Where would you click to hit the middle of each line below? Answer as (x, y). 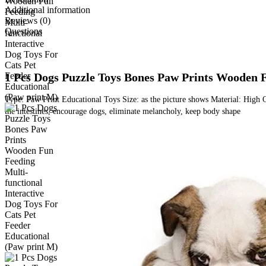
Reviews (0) (28, 20)
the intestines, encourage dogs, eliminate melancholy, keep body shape (123, 111)
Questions (23, 31)
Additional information (47, 10)
